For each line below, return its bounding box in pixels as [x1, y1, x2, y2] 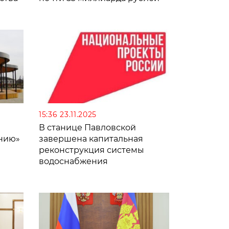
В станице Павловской [39, 122, 136, 132]
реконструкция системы [39, 145, 144, 155]
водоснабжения [39, 156, 108, 166]
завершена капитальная [39, 133, 143, 144]
